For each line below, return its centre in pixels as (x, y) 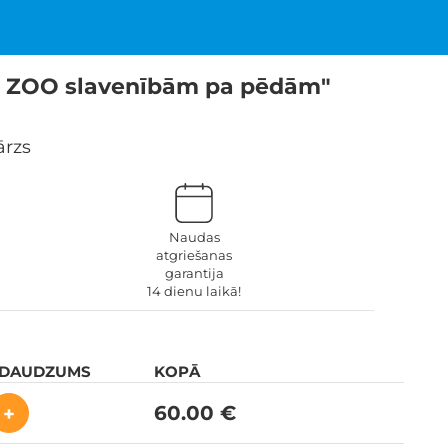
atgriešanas (194, 254)
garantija (194, 272)
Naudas (194, 236)
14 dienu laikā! (194, 290)
